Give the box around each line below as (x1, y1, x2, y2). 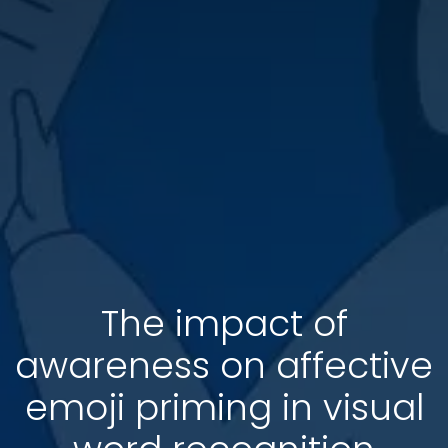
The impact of (100, 298, 348, 348)
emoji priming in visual (24, 382, 424, 432)
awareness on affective (15, 340, 433, 390)
